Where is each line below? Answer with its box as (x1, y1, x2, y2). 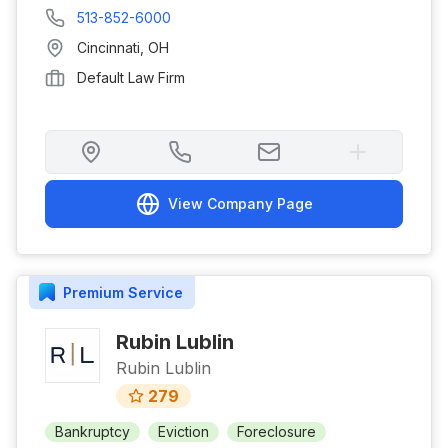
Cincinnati (77, 39, 140, 56)
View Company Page (167, 195, 313, 212)
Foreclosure (237, 423, 316, 440)
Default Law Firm (77, 69, 185, 86)
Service (124, 283, 183, 301)
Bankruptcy (55, 423, 130, 440)
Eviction (158, 423, 209, 440)
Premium (63, 283, 124, 301)
